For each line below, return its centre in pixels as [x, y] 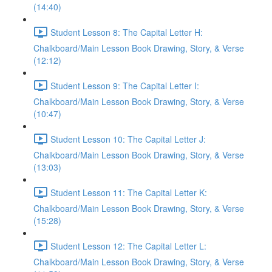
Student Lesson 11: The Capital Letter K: [129, 192]
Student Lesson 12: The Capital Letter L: [128, 246]
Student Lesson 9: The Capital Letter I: [125, 85]
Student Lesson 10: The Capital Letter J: [128, 139]
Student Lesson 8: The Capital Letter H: [127, 32]
